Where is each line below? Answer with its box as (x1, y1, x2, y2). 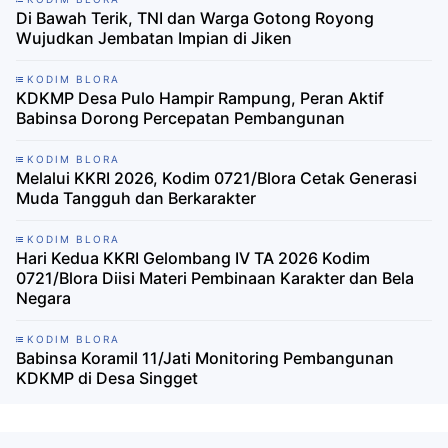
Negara (16, 287, 71, 308)
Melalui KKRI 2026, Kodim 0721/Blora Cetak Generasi (16, 167, 417, 188)
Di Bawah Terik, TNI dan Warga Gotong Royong (16, 7, 374, 28)
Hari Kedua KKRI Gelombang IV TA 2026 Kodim (16, 247, 370, 268)
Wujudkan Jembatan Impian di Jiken (16, 27, 292, 48)
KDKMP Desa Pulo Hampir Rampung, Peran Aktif (16, 87, 384, 108)
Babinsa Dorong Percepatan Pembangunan (16, 107, 345, 128)
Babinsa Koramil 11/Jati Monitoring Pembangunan (16, 347, 394, 368)
